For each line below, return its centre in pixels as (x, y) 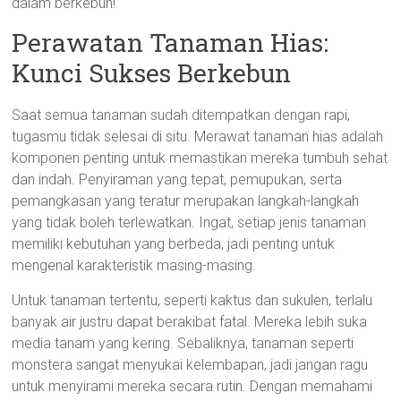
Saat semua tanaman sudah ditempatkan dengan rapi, (181, 115)
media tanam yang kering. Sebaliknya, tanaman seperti (183, 343)
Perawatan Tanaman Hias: (171, 43)
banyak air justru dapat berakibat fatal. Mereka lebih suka (190, 322)
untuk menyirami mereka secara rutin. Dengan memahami (192, 386)
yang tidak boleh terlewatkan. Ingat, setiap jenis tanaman (189, 222)
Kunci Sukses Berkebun (152, 73)
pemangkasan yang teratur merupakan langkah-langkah (186, 201)
